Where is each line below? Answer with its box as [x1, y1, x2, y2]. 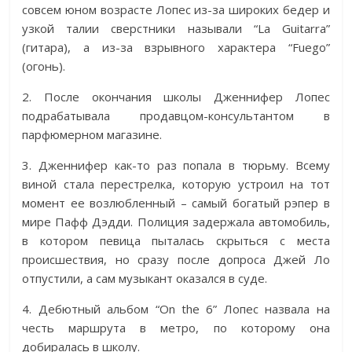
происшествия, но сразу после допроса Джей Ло [22, 251, 330, 268]
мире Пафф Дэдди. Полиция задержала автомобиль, [22, 214, 330, 230]
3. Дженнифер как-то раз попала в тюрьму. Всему [22, 157, 330, 174]
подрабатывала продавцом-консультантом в [22, 108, 330, 124]
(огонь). [22, 58, 66, 75]
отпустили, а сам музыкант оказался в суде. [22, 270, 268, 287]
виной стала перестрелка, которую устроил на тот [22, 176, 330, 192]
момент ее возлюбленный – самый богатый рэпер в [22, 195, 330, 211]
